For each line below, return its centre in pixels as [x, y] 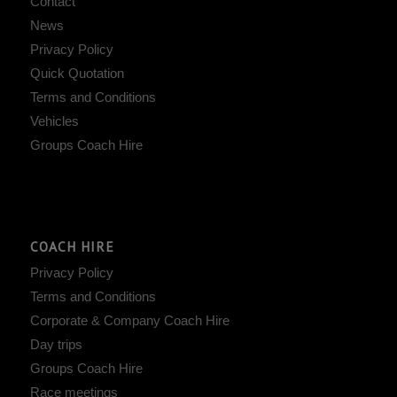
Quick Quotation [77, 73]
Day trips [56, 344]
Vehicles [54, 121]
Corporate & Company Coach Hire [129, 320]
